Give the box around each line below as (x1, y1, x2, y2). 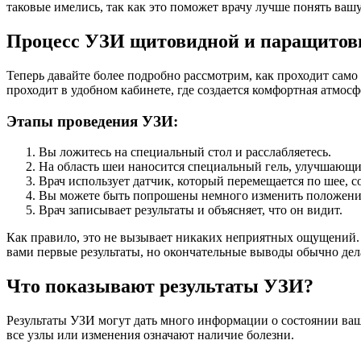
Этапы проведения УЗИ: (6, 112, 178, 130)
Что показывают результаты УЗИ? (6, 276, 313, 297)
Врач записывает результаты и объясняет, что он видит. (39, 203, 342, 218)
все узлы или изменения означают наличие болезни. (6, 328, 294, 342)
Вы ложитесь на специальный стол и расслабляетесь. (39, 145, 331, 160)
